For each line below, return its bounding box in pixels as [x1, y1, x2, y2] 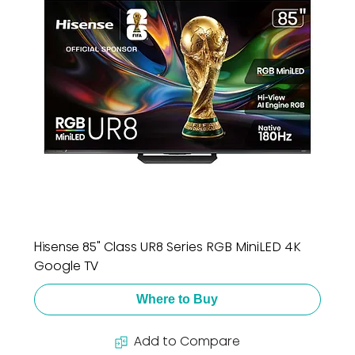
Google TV [33, 257, 98, 276]
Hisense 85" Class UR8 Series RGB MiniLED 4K [33, 238, 300, 257]
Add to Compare [133, 332, 240, 351]
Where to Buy [136, 292, 219, 307]
